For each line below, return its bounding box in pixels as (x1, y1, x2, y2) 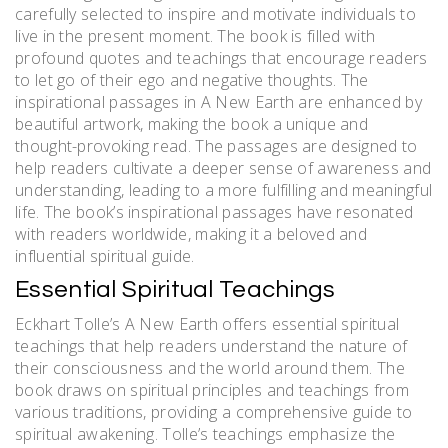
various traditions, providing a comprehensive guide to (15, 401, 413, 424)
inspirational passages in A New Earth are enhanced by (15, 91, 422, 114)
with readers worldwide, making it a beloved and (15, 223, 368, 246)
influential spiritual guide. (15, 245, 195, 268)
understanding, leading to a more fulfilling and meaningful (15, 179, 433, 202)
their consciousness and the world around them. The (15, 357, 405, 380)
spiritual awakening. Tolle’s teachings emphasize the (15, 423, 396, 446)
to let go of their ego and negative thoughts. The (15, 69, 369, 92)
